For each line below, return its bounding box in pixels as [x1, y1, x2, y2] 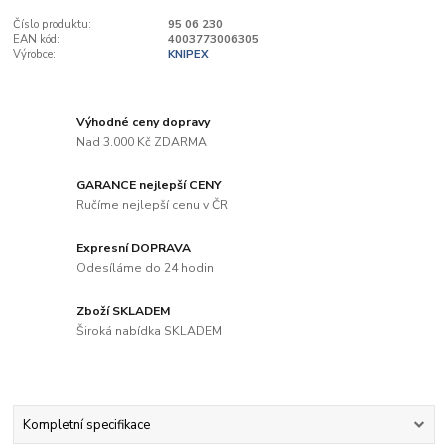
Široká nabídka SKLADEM [76, 322, 223, 339]
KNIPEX [167, 46, 209, 62]
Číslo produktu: [13, 16, 92, 32]
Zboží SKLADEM [76, 303, 172, 319]
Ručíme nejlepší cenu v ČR [76, 196, 229, 213]
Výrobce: [13, 46, 57, 62]
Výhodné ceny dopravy [76, 114, 211, 131]
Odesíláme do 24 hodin [76, 259, 215, 276]
